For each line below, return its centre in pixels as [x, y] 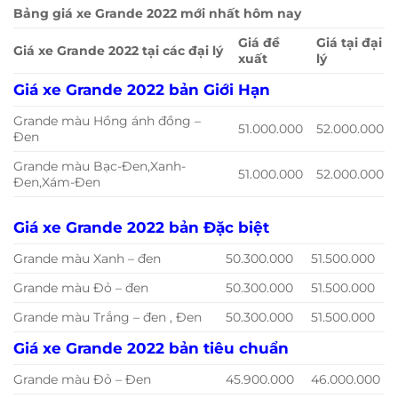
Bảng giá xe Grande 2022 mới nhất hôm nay [157, 13]
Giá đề [259, 42]
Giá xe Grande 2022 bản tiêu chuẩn [151, 347]
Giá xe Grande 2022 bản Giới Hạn [142, 89]
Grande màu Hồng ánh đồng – [107, 120]
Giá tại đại [350, 42]
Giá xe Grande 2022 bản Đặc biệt [141, 227]
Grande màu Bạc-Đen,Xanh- [99, 166]
